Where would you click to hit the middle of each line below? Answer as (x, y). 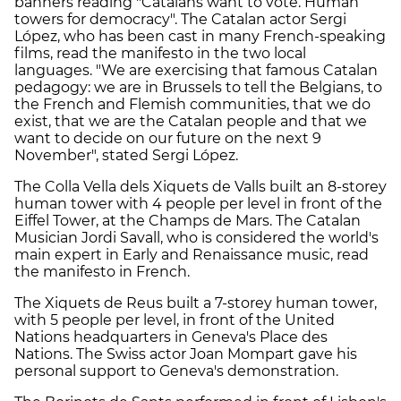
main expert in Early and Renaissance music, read (192, 254)
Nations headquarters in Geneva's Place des (171, 337)
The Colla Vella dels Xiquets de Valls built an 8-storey (200, 186)
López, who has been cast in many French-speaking (200, 36)
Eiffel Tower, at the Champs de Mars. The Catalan (188, 220)
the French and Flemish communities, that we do (192, 104)
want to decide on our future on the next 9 (168, 138)
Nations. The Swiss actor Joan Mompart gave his (186, 354)
